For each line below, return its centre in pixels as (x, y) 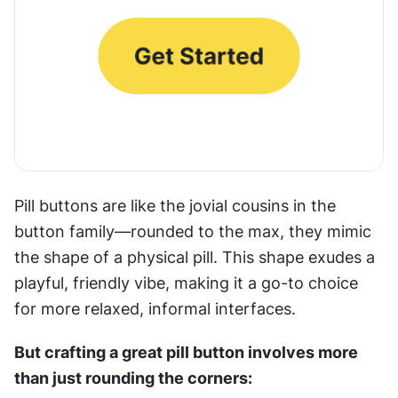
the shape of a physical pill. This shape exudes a (195, 258)
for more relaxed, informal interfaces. (157, 309)
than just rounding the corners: (135, 378)
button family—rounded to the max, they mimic (193, 232)
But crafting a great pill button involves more (186, 353)
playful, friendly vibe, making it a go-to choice (186, 283)
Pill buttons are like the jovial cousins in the (175, 206)
